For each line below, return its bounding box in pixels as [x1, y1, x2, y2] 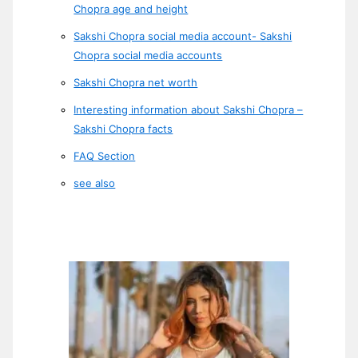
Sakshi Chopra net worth [74, 75, 198, 89]
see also [74, 176, 116, 189]
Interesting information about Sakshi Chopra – [74, 102, 304, 116]
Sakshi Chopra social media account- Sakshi [74, 29, 292, 42]
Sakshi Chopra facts [74, 121, 173, 135]
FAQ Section [74, 149, 136, 162]
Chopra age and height [74, 2, 189, 15]
